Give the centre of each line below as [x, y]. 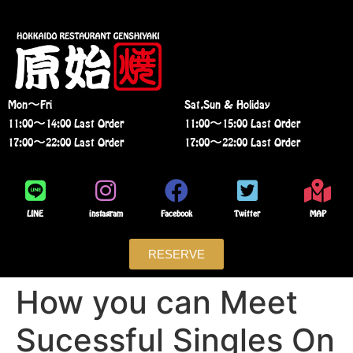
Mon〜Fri [30, 104]
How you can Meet [157, 302]
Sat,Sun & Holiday [227, 104]
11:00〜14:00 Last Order [66, 123]
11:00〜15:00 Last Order [242, 123]
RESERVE [176, 254]
